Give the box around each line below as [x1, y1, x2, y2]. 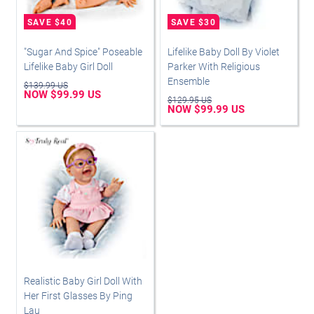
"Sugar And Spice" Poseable [24, 45, 142, 59]
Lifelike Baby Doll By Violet [168, 45, 280, 59]
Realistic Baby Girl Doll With [24, 274, 142, 288]
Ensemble [168, 74, 210, 88]
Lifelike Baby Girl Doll [24, 60, 113, 74]
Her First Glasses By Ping [24, 289, 132, 303]
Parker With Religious [168, 60, 260, 74]
